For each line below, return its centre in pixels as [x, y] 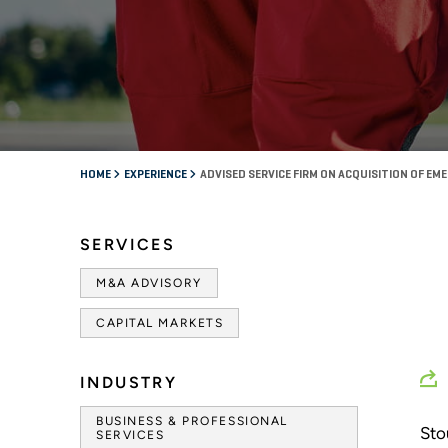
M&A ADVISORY [149, 282]
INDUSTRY [129, 382]
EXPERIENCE [156, 174]
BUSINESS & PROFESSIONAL [192, 420]
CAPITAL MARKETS [160, 322]
